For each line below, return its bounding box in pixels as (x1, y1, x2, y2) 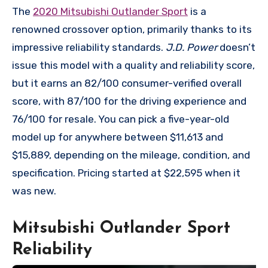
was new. (12, 185, 56, 197)
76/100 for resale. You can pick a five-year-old (12, 113, 229, 126)
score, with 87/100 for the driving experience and (12, 95, 246, 108)
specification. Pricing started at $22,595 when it (12, 167, 240, 179)
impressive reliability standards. (12, 41, 166, 54)
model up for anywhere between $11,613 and (12, 131, 223, 144)
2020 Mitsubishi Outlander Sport (33, 5, 188, 18)
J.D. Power (166, 41, 217, 54)
